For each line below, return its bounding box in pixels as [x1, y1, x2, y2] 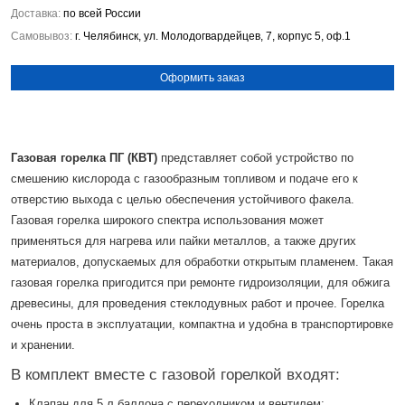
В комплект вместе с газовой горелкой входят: [11, 366, 340, 383]
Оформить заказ [160, 71, 245, 84]
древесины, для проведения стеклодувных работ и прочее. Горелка [11, 297, 384, 310]
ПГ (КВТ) [109, 151, 157, 165]
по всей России [61, 7, 141, 20]
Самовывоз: [11, 30, 72, 42]
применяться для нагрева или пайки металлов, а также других [11, 234, 356, 248]
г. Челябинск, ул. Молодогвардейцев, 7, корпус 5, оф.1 [72, 30, 351, 42]
